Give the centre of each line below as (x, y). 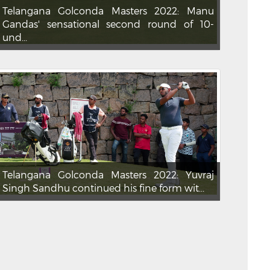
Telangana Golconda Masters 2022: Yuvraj (108, 175)
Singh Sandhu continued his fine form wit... (103, 188)
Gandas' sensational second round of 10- (108, 24)
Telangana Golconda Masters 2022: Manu (108, 11)
